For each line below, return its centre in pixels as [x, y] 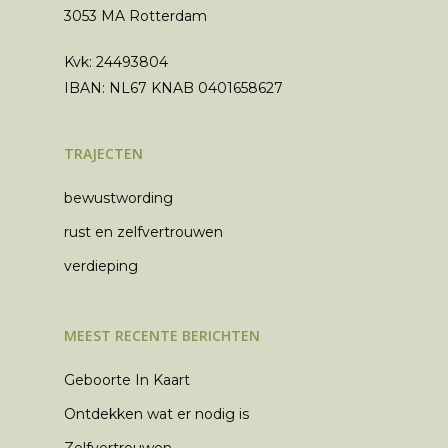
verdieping [101, 266]
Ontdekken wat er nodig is [156, 414]
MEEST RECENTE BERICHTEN [162, 336]
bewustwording [118, 198]
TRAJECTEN [103, 154]
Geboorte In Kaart [127, 380]
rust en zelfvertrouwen [143, 232]
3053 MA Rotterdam [135, 16]
